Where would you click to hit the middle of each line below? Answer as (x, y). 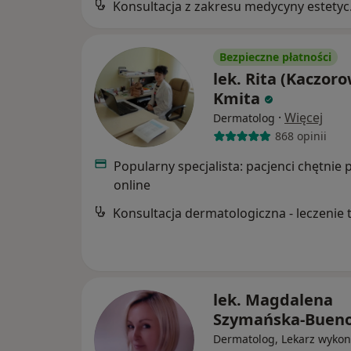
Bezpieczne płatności (275, 56)
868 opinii (300, 136)
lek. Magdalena (273, 299)
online (132, 185)
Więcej (304, 117)
